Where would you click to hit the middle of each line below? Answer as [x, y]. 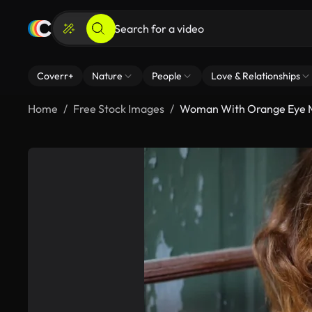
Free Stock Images [119, 109]
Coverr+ [55, 76]
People [167, 76]
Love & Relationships [256, 76]
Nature [107, 76]
